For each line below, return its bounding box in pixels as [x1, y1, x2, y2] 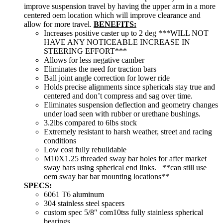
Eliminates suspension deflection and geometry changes [44, 101, 218, 110]
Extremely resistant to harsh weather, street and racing [44, 127, 212, 136]
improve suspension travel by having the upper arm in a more [24, 2, 216, 11]
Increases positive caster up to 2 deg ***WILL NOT [44, 29, 209, 38]
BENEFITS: [94, 20, 136, 29]
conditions [44, 136, 76, 145]
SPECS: [24, 181, 52, 190]
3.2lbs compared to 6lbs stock [44, 118, 137, 127]
